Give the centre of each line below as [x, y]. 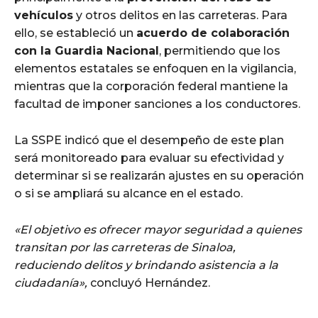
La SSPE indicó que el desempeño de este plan [149, 141]
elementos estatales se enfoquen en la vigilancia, [155, 69]
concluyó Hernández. [149, 283]
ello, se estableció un [75, 33]
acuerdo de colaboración [213, 33]
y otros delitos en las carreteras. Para [180, 16]
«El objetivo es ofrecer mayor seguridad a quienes [158, 230]
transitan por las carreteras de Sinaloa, [125, 248]
